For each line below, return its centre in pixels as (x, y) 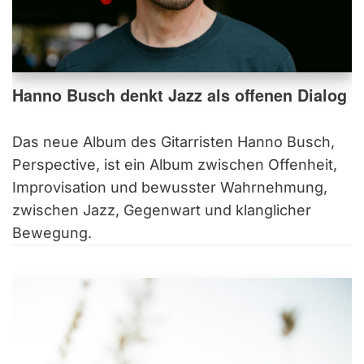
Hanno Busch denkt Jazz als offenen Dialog (180, 95)
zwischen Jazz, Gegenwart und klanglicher (162, 210)
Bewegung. (52, 233)
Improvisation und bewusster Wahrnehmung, (170, 188)
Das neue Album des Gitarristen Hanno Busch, (173, 142)
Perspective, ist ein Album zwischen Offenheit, (175, 165)
